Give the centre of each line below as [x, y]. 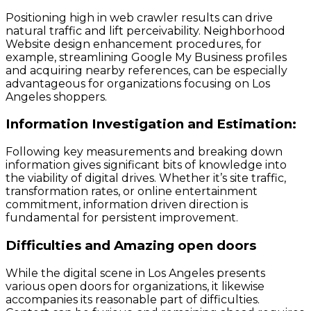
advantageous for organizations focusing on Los [138, 83]
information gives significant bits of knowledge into [146, 165]
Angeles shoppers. [56, 96]
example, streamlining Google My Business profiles [146, 57]
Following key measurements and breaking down [144, 152]
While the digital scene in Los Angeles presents [135, 273]
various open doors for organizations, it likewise [135, 286]
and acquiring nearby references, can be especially [146, 70]
